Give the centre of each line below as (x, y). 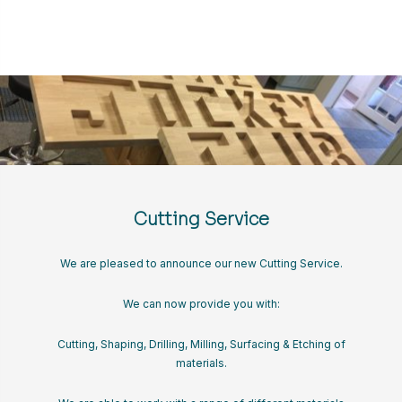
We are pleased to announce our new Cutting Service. (201, 263)
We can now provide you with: (201, 303)
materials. (201, 363)
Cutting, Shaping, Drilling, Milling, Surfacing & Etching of (201, 344)
